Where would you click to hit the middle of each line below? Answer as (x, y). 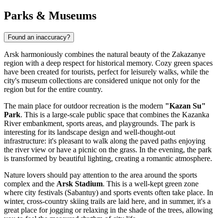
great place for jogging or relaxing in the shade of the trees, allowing (108, 210)
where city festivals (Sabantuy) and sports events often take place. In (109, 192)
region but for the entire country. (53, 89)
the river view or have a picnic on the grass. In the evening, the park (108, 149)
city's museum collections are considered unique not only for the (102, 80)
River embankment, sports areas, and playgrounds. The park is (100, 123)
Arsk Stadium (80, 183)
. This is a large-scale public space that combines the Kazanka (115, 114)
